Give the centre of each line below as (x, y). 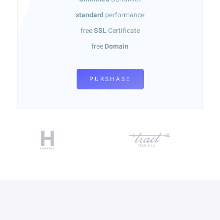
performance (124, 15)
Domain (117, 46)
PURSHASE (110, 79)
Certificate (123, 31)
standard (90, 15)
